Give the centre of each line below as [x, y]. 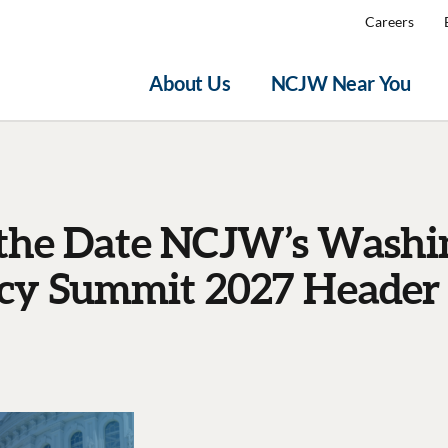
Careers [389, 21]
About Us [190, 83]
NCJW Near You [340, 83]
